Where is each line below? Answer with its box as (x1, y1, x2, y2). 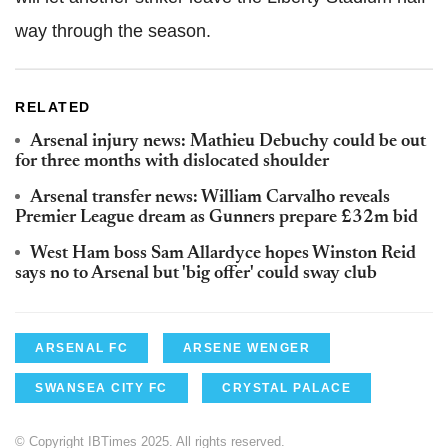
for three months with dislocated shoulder (15, 153, 329, 172)
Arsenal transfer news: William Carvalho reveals (30, 189, 390, 208)
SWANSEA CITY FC (35, 381, 168, 396)
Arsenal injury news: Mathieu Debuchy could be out (30, 133, 426, 152)
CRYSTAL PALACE (222, 381, 351, 396)
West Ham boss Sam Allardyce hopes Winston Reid (30, 245, 416, 264)
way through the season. (15, 21, 211, 42)
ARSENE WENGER (182, 341, 310, 356)
